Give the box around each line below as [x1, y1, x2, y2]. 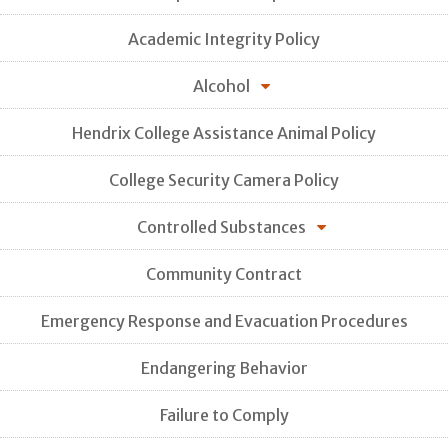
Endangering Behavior [140, 357, 308, 378]
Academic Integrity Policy [128, 28, 320, 49]
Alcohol [193, 75, 250, 96]
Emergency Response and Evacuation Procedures [40, 310, 408, 331]
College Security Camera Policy [109, 169, 339, 190]
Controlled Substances [137, 216, 306, 237]
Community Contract [146, 263, 302, 284]
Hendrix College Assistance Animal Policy [72, 122, 376, 143]
